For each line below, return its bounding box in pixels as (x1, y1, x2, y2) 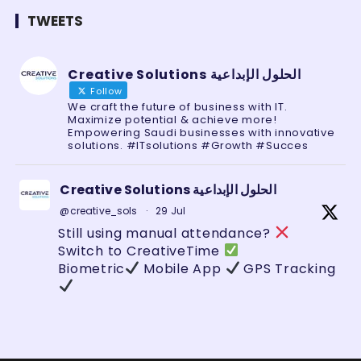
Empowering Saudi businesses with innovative (68, 124, 335, 140)
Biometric (58, 259, 126, 278)
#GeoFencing (207, 330, 303, 349)
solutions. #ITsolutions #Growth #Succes (68, 137, 309, 153)
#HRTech (58, 312, 123, 331)
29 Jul (156, 203, 185, 218)
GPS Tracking (239, 259, 336, 278)
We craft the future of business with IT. (68, 98, 288, 114)
